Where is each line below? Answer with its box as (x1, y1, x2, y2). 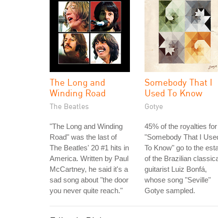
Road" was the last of (50, 133, 117, 141)
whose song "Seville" (145, 176, 211, 184)
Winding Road (50, 87, 106, 98)
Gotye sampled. (145, 186, 195, 195)
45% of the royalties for (145, 122, 217, 130)
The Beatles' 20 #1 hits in (50, 144, 129, 152)
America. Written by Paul (50, 154, 128, 163)
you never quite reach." (50, 186, 123, 195)
